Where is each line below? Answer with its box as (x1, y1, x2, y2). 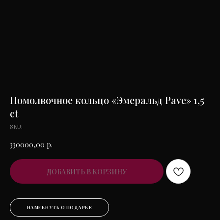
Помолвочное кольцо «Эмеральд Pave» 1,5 (10, 93, 204, 107)
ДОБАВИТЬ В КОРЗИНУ (47, 166, 127, 176)
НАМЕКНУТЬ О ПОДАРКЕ (27, 204, 92, 211)
